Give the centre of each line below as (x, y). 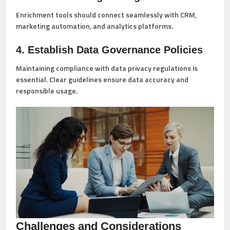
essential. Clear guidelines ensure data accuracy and (102, 80)
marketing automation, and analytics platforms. (95, 26)
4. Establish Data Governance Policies (110, 50)
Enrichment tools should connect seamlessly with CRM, (107, 15)
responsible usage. (47, 91)
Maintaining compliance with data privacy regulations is (107, 68)
